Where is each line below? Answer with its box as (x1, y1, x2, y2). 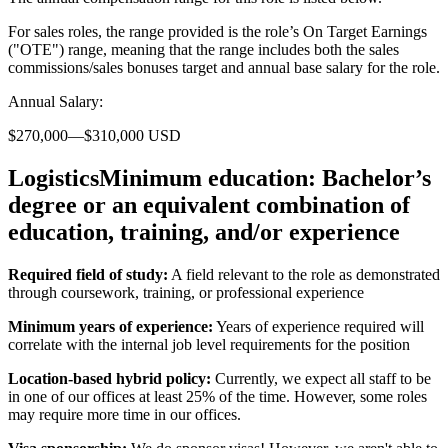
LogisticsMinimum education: (8, 165, 316, 192)
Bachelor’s (316, 165, 431, 192)
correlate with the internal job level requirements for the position (8, 335, 410, 353)
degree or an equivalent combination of (8, 192, 410, 219)
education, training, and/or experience (8, 219, 400, 246)
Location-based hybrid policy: (8, 369, 211, 387)
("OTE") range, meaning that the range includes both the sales (8, 41, 399, 59)
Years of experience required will (213, 317, 424, 335)
